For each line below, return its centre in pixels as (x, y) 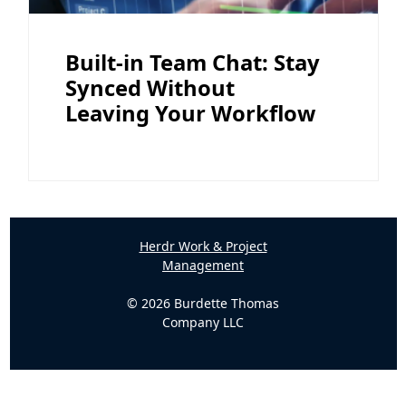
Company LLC (203, 322)
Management (203, 265)
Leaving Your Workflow (190, 113)
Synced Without (150, 87)
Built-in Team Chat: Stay (192, 62)
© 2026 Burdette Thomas (203, 303)
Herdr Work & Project (203, 246)
